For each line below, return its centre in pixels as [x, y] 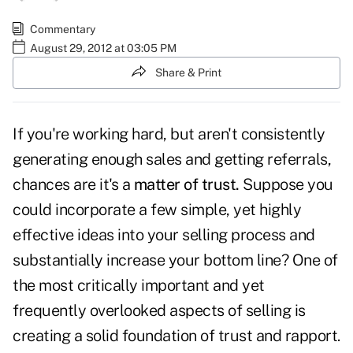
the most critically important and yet [139, 286]
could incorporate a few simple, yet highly [157, 210]
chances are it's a [73, 185]
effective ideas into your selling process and [164, 235]
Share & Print [188, 72]
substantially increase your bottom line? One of [175, 260]
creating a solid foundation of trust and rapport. [176, 336]
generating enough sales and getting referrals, [172, 160]
